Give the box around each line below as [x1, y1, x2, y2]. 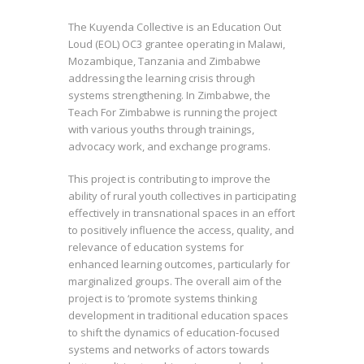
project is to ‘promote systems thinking [68, 291, 257, 306]
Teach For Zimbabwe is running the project [68, 104, 277, 119]
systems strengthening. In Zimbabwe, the [68, 87, 271, 102]
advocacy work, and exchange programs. [68, 138, 271, 154]
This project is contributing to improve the [68, 171, 271, 187]
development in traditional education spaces [68, 308, 288, 323]
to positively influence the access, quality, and [68, 223, 294, 238]
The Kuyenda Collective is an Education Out [68, 19, 281, 34]
